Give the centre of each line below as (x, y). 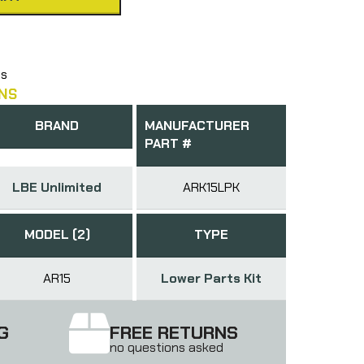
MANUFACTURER (197, 125)
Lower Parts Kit (211, 278)
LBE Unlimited (57, 187)
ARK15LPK (211, 187)
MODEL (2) (57, 234)
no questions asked (167, 347)
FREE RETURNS (174, 332)
